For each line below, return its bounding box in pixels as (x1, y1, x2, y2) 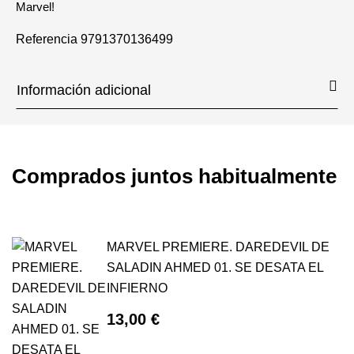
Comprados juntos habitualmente (12, 164, 337, 188)
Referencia (16, 32, 77, 46)
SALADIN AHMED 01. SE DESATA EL (107, 260, 323, 274)
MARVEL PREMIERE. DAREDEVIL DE (107, 239, 330, 254)
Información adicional (17, 81, 151, 98)
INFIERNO (107, 281, 168, 295)
